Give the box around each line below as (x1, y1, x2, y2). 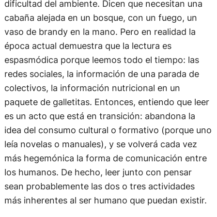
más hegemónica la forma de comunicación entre (4, 153, 207, 164)
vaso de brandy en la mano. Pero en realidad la (4, 26, 196, 37)
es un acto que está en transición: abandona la (4, 110, 195, 122)
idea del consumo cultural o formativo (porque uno (4, 124, 212, 136)
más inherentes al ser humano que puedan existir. (4, 195, 207, 206)
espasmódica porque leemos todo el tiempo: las (4, 54, 199, 65)
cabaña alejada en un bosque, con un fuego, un (4, 12, 197, 23)
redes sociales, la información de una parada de (4, 68, 199, 79)
